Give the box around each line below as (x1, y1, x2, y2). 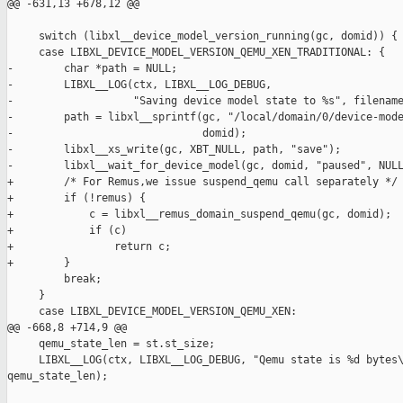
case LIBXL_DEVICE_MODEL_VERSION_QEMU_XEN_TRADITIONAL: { (7, 46, 385, 59)
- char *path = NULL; (7, 62, 177, 76)
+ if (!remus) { (7, 192, 146, 205)
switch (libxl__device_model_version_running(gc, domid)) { (7, 30, 398, 43)
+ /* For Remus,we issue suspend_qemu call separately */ (7, 175, 398, 189)
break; (7, 273, 102, 286)
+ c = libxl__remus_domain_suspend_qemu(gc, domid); (7, 208, 391, 221)
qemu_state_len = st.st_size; (7, 337, 215, 351)
